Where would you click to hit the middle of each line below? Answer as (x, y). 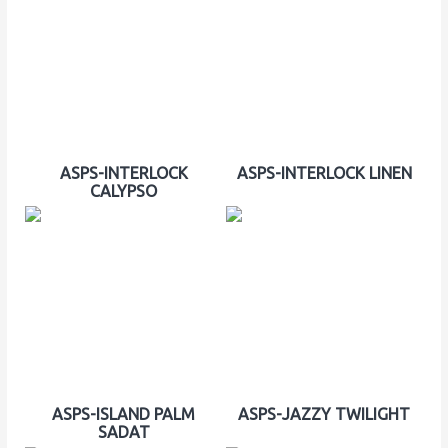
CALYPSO (123, 191)
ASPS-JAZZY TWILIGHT (324, 414)
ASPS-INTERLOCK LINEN (324, 173)
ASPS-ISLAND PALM (123, 414)
